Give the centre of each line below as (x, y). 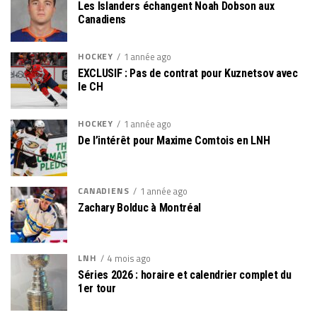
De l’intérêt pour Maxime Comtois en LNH (174, 141)
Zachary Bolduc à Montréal (139, 208)
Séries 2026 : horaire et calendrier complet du (185, 275)
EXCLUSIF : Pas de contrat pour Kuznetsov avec (188, 74)
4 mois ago (129, 259)
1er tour (97, 289)
